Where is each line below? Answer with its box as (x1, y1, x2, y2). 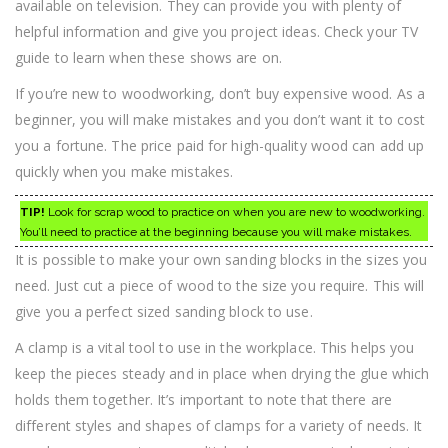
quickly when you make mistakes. (15, 162, 234, 182)
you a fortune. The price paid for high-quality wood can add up (15, 136, 425, 156)
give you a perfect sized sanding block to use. (15, 302, 313, 322)
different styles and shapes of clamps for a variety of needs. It (15, 416, 423, 436)
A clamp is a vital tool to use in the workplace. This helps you (15, 338, 415, 358)
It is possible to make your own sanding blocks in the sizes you (15, 250, 428, 270)
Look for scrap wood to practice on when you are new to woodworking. (45, 205, 425, 220)
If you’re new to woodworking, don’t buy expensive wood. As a (15, 84, 426, 104)
